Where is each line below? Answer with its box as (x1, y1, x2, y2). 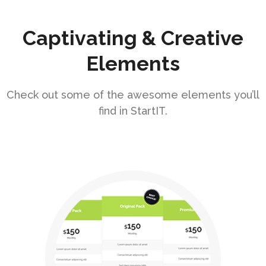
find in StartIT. (99, 104, 167, 118)
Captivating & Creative (23, 26, 243, 50)
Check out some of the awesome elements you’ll (7, 88, 259, 102)
